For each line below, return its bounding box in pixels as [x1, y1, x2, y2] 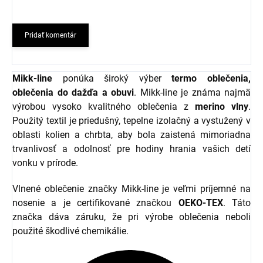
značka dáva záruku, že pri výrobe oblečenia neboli [12, 211, 251, 222]
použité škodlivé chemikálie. [12, 225, 129, 237]
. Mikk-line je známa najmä [134, 87, 251, 98]
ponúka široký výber [52, 73, 172, 84]
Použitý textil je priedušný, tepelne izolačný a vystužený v [12, 115, 251, 126]
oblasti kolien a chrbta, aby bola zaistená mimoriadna [12, 129, 251, 140]
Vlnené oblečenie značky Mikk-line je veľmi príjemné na [12, 183, 251, 194]
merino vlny [195, 101, 248, 112]
